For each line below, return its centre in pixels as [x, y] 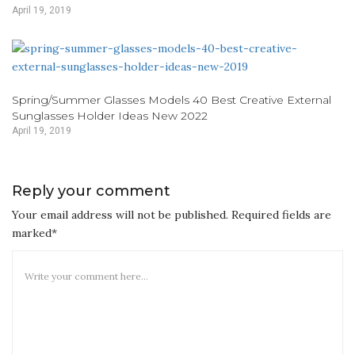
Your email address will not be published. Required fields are [172, 214]
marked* [34, 233]
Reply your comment [91, 191]
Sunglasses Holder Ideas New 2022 [110, 115]
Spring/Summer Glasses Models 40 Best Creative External [172, 99]
